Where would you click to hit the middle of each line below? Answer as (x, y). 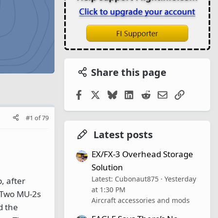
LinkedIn (150, 93)
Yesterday (180, 179)
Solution (107, 167)
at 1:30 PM (109, 189)
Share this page (128, 72)
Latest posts (123, 134)
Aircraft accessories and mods (141, 200)
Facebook (101, 93)
